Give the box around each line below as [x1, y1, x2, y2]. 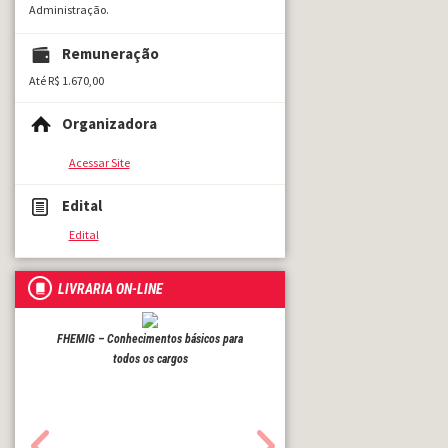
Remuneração [62, 44, 160, 64]
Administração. [28, 2, 109, 17]
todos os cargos [112, 352, 188, 367]
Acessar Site [68, 154, 130, 170]
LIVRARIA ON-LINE [58, 281, 163, 298]
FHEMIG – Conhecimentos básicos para [57, 332, 243, 347]
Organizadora [62, 113, 158, 133]
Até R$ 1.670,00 [28, 73, 104, 89]
